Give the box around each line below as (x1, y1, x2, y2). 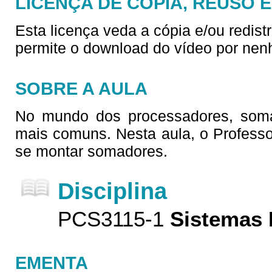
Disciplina (58, 178, 167, 204)
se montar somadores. (15, 143, 168, 160)
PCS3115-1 (58, 208, 164, 231)
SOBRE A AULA (15, 78, 148, 98)
